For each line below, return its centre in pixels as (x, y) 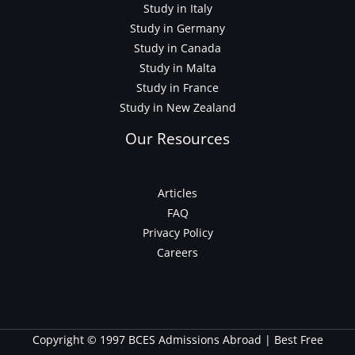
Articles (177, 193)
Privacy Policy (177, 233)
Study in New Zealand (177, 107)
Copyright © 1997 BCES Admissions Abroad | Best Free (177, 339)
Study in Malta (177, 67)
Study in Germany (177, 28)
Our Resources (177, 138)
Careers (177, 253)
